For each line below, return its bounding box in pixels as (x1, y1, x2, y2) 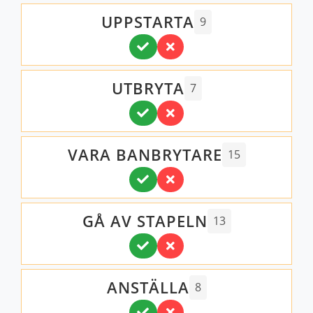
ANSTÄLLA (106, 277, 189, 298)
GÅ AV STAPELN (82, 210, 208, 231)
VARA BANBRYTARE (67, 144, 222, 165)
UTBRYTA (111, 78, 184, 99)
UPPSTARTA (101, 11, 194, 32)
